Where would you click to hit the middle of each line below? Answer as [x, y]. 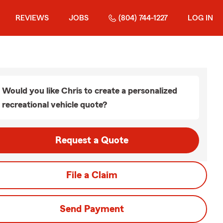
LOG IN [200, 18]
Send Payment [92, 209]
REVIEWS [32, 18]
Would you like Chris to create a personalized [90, 91]
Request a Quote [92, 140]
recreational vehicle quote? [55, 105]
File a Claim [92, 175]
